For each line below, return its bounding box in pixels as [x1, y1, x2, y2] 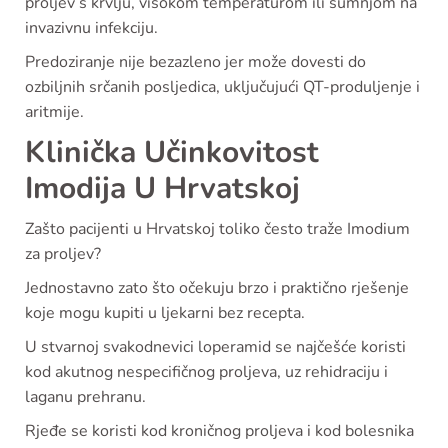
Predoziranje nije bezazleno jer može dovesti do [25, 51, 366, 74]
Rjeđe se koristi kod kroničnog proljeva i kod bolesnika [25, 420, 414, 443]
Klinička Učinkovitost [25, 132, 319, 174]
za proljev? [25, 243, 101, 266]
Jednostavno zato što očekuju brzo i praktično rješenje [25, 277, 409, 300]
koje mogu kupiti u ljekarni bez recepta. [25, 302, 305, 325]
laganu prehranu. [25, 386, 146, 409]
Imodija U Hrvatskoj [25, 168, 300, 210]
